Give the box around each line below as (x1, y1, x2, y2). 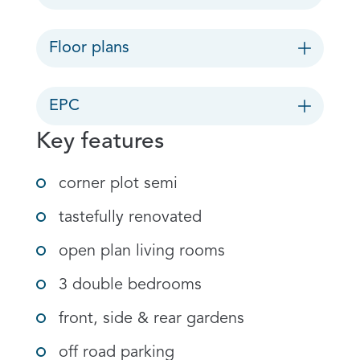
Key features (36, 131, 164, 153)
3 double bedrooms (59, 277, 202, 293)
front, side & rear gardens (59, 311, 244, 327)
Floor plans (49, 40, 129, 56)
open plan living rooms (59, 243, 225, 260)
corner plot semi (59, 176, 178, 192)
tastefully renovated (59, 210, 202, 226)
